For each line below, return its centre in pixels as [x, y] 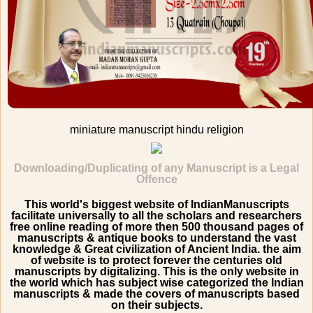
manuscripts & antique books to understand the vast [156, 238]
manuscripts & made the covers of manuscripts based [156, 293]
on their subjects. [156, 305]
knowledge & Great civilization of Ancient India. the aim [156, 249]
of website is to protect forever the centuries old [156, 260]
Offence [156, 179]
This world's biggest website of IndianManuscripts [156, 204]
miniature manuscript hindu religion [156, 129]
